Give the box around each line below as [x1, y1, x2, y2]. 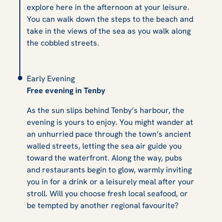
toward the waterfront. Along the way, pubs [27, 152, 182, 163]
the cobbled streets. [27, 37, 99, 48]
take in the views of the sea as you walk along [27, 25, 191, 36]
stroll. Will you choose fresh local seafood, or [27, 188, 188, 199]
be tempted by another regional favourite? [27, 200, 178, 211]
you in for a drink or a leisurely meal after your [27, 176, 194, 187]
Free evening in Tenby [27, 85, 106, 96]
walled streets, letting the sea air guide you [27, 140, 182, 151]
